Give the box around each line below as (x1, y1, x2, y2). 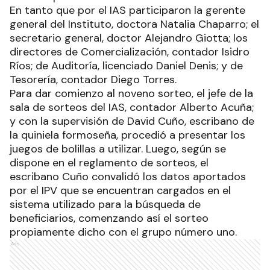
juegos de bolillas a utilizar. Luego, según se (10, 142, 226, 157)
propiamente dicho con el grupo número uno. (10, 225, 237, 240)
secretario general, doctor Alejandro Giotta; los (10, 31, 248, 46)
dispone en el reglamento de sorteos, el (10, 155, 209, 171)
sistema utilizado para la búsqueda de (10, 197, 201, 212)
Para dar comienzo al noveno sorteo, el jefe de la (10, 86, 253, 101)
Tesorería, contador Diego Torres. (10, 72, 177, 87)
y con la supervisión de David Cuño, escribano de (10, 114, 254, 129)
